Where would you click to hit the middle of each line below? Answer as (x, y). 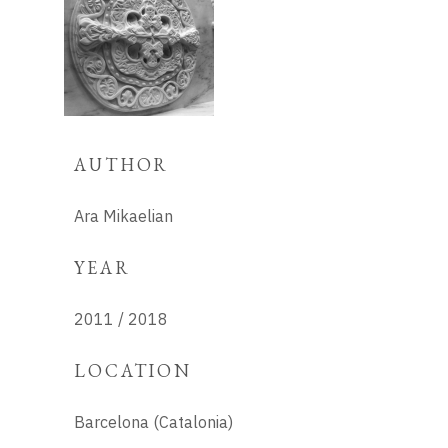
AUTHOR (122, 164)
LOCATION (133, 370)
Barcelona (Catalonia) (153, 422)
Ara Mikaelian (123, 216)
